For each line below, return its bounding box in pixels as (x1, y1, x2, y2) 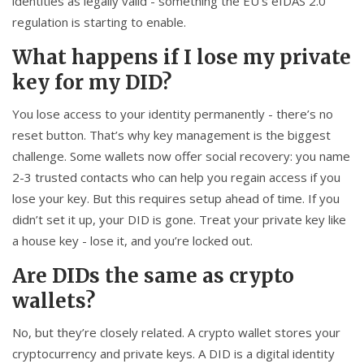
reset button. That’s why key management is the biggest (12, 127, 331, 144)
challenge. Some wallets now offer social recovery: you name (12, 148, 350, 165)
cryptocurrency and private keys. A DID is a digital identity (12, 345, 335, 362)
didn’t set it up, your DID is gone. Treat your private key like (12, 211, 346, 228)
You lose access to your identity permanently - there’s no (12, 106, 333, 123)
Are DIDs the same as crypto (12, 263, 294, 289)
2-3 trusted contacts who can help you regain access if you (12, 169, 340, 186)
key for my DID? (12, 70, 171, 96)
